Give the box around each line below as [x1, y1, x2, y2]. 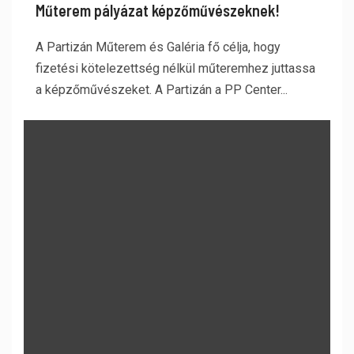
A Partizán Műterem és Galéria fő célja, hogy [36, 40, 281, 55]
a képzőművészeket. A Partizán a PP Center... [36, 82, 288, 97]
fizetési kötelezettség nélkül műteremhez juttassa [36, 61, 315, 76]
